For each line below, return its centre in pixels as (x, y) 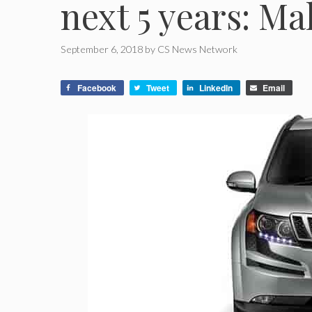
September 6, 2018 (102, 49)
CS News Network (197, 49)
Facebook (97, 88)
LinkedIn (216, 88)
